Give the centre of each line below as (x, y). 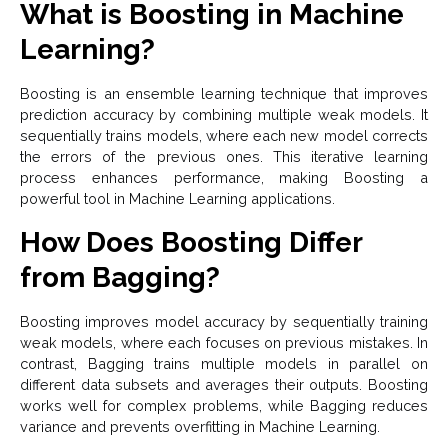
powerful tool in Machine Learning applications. (177, 198)
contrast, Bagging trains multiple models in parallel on (224, 363)
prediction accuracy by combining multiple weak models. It (224, 114)
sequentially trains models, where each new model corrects (224, 135)
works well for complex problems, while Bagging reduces (224, 405)
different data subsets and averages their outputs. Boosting (224, 384)
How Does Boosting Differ (191, 242)
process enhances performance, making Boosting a (224, 177)
